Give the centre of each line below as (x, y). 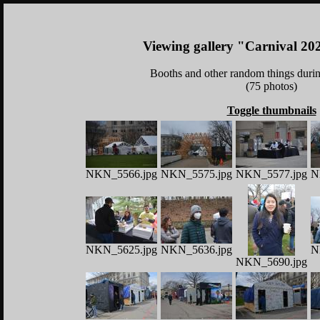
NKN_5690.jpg (271, 262)
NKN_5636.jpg (196, 250)
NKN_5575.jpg (196, 174)
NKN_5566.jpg (121, 174)
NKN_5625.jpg (121, 250)
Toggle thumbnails (271, 111)
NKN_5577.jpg (271, 174)
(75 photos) (271, 86)
